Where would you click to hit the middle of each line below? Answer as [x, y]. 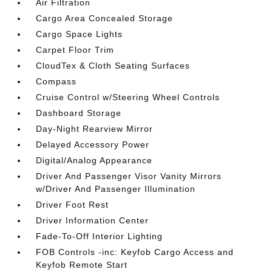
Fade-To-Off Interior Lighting [100, 236]
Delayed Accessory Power [93, 144]
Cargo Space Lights [80, 34]
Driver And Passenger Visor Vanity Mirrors [129, 176]
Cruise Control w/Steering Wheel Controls [128, 97]
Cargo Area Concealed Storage [105, 18]
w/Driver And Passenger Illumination [116, 189]
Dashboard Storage [79, 113]
